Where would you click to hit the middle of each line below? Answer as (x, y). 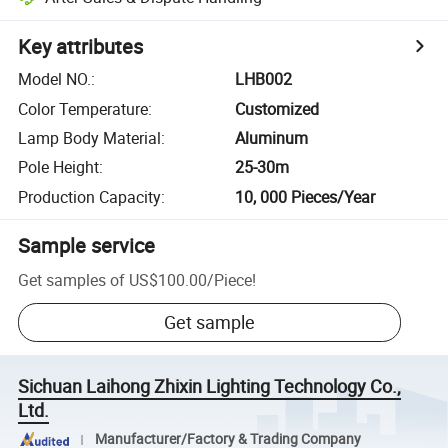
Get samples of (72, 279)
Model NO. (55, 79)
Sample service (87, 245)
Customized (277, 108)
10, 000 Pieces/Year (305, 196)
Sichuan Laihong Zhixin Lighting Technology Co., (210, 386)
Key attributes (81, 47)
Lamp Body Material (90, 137)
